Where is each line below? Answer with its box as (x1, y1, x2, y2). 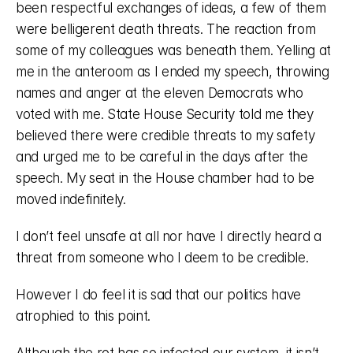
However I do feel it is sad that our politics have (16, 287, 302, 303)
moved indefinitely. (16, 191, 130, 207)
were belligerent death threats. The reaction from (16, 21, 316, 37)
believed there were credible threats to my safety (16, 128, 315, 143)
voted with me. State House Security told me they (16, 106, 314, 122)
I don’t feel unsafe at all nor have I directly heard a (16, 229, 321, 244)
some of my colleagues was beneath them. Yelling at (16, 43, 332, 58)
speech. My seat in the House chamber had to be (16, 170, 314, 186)
